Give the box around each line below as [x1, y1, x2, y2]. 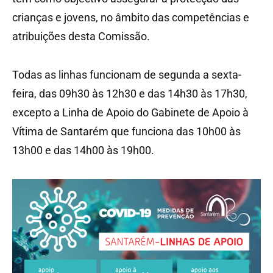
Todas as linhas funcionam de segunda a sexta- [12, 68, 241, 82]
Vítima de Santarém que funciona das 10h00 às [12, 125, 241, 138]
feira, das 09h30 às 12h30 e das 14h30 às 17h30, [12, 87, 247, 101]
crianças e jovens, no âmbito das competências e [12, 11, 249, 24]
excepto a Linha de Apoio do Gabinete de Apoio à [12, 106, 249, 119]
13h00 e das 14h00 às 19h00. [12, 144, 154, 157]
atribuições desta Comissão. [12, 30, 150, 43]
